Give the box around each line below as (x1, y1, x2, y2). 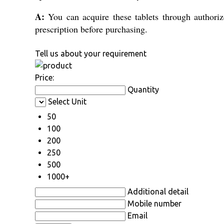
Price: (35, 73, 54, 82)
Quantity (127, 85, 159, 94)
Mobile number (127, 199, 181, 208)
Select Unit (48, 97, 86, 106)
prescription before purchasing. (35, 23, 147, 35)
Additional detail (127, 187, 188, 196)
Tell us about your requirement (35, 49, 146, 58)
